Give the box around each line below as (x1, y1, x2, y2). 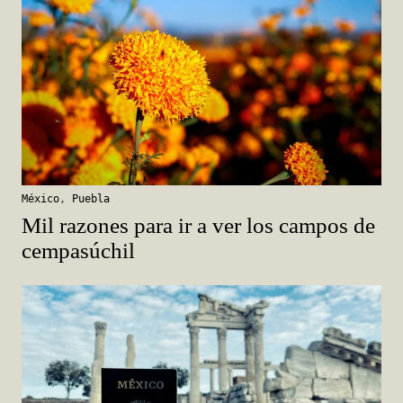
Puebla (72, 192, 110, 205)
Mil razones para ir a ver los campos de (22, 212, 375, 237)
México (22, 192, 59, 205)
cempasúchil (22, 237, 135, 263)
